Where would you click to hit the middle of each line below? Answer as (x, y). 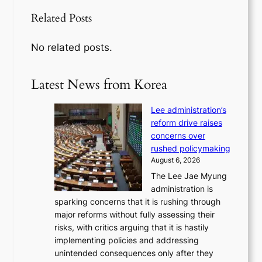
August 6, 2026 (175, 161)
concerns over (178, 136)
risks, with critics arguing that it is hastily (132, 227)
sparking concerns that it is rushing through (138, 202)
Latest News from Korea (99, 85)
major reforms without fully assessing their (135, 215)
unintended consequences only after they (134, 253)
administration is (182, 189)
